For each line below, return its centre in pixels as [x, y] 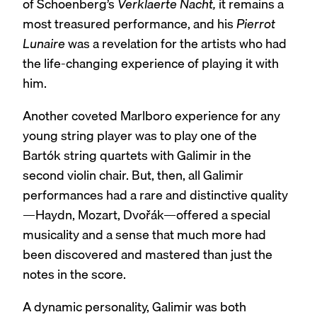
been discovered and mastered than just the [148, 255]
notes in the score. [74, 275]
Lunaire [44, 44]
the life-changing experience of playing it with [151, 64]
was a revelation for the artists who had [176, 44]
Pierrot [256, 24]
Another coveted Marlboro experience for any [151, 116]
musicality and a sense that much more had [144, 235]
